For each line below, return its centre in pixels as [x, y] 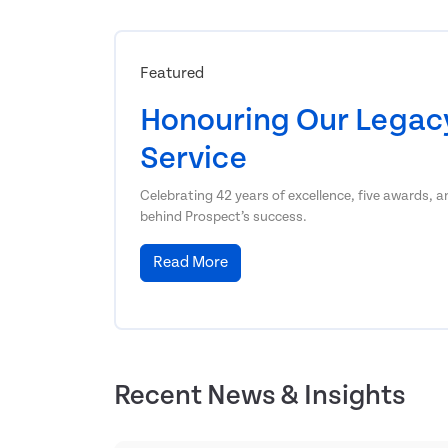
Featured [172, 74]
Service [193, 159]
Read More [190, 263]
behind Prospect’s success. [223, 217]
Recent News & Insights [260, 396]
